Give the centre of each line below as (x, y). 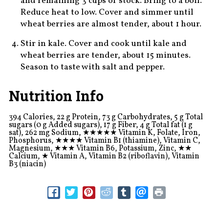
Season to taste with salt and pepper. (92, 67)
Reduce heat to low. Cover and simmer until (107, 13)
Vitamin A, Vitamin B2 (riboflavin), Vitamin (124, 156)
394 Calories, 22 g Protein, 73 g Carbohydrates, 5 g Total (106, 117)
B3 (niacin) (27, 164)
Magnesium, (31, 148)
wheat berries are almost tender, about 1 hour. (111, 24)
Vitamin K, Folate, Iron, (158, 133)
